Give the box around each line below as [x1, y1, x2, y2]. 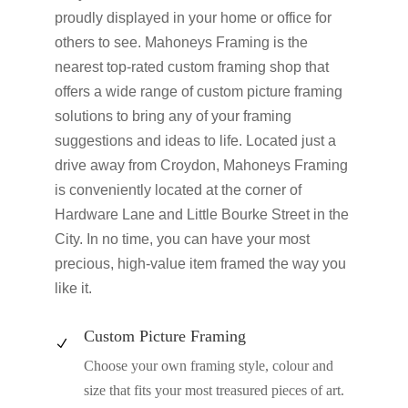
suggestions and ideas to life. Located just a [54, 133, 336, 149]
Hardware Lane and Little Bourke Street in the [54, 207, 349, 223]
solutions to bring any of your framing [54, 108, 291, 125]
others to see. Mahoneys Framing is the [54, 35, 308, 51]
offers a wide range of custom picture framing [54, 84, 342, 100]
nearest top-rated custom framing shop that [54, 59, 329, 76]
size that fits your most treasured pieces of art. [83, 382, 344, 399]
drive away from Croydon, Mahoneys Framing [54, 158, 348, 174]
